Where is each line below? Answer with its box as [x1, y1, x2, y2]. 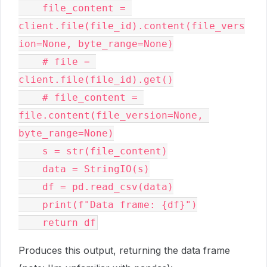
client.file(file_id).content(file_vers [18, 20, 245, 32]
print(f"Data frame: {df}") [18, 199, 197, 210]
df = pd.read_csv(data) [18, 181, 173, 193]
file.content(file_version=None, [18, 110, 203, 121]
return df [18, 217, 96, 228]
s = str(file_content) [18, 145, 167, 157]
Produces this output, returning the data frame [18, 244, 230, 256]
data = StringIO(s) [18, 163, 150, 175]
